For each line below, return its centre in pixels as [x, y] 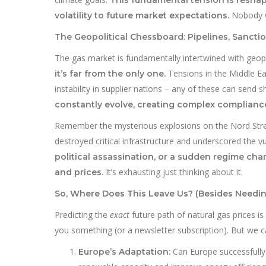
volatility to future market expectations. [142, 15]
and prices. [79, 172]
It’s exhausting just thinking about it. [173, 172]
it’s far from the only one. [110, 73]
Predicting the [82, 214]
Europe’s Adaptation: [124, 251]
